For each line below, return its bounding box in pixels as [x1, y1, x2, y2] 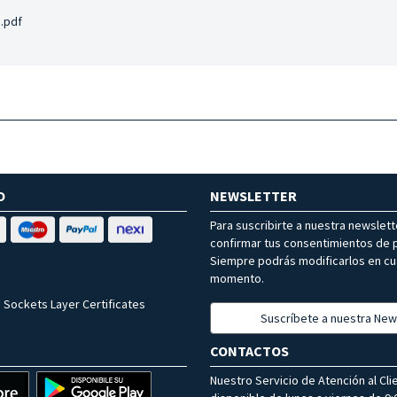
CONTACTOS [210, 342, 289, 361]
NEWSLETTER [210, 187, 297, 206]
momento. [210, 270, 264, 287]
